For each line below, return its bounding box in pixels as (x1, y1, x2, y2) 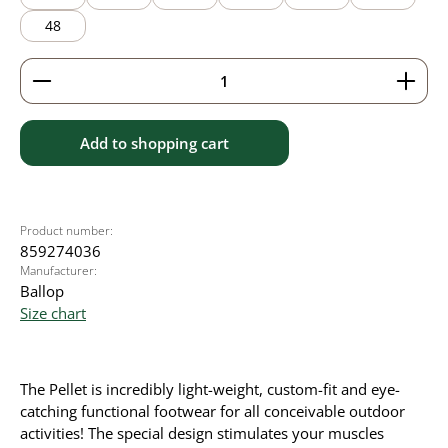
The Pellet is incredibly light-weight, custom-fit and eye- (20, 379, 400, 399)
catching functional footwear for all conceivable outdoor (20, 401, 405, 421)
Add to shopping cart (80, 133, 230, 153)
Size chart (20, 303, 86, 323)
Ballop (20, 281, 64, 301)
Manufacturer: (20, 262, 97, 279)
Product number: (20, 222, 113, 239)
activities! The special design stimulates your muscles (20, 423, 384, 443)
